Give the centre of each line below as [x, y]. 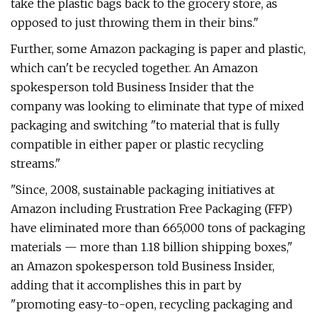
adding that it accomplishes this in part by [126, 285]
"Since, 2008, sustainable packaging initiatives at [143, 190]
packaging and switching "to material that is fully [145, 125]
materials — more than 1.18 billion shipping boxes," [152, 247]
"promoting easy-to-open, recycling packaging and [152, 304]
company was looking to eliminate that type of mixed [157, 106]
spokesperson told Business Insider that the [132, 87]
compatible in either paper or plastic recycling [137, 144]
